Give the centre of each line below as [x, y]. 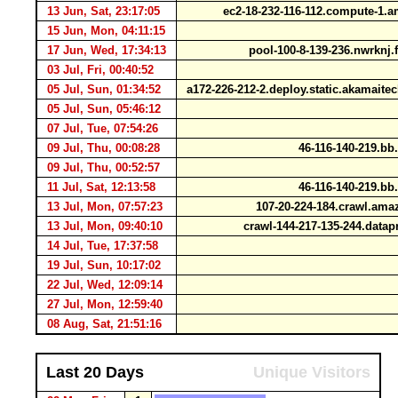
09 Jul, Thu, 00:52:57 [103, 167]
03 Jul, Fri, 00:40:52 [100, 70]
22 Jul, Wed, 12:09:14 [105, 285]
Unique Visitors [312, 372]
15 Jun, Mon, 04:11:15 [106, 31]
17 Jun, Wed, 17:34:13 [107, 50]
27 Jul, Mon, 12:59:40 [105, 304]
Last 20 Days [95, 372]
